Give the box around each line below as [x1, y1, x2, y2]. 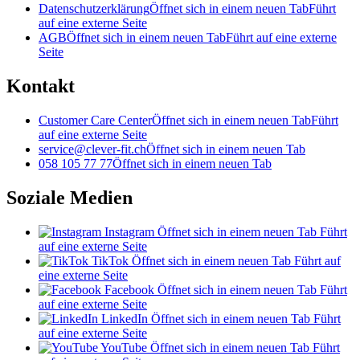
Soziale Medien [6, 187, 133, 209]
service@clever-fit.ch [39, 142, 146, 157]
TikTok [92, 254, 129, 268]
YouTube [100, 341, 147, 355]
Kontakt [6, 76, 75, 97]
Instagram [104, 225, 154, 239]
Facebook [104, 283, 154, 297]
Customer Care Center [39, 113, 152, 128]
